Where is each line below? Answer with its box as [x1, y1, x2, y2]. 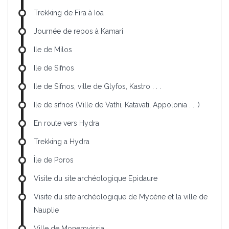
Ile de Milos [34, 45, 72, 54]
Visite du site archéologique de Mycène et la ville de [34, 192, 208, 201]
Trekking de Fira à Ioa [34, 8, 104, 17]
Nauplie [34, 205, 59, 214]
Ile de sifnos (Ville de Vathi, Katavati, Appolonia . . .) [34, 100, 200, 109]
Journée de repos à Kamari [34, 27, 123, 35]
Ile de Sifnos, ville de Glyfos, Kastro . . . [34, 82, 161, 90]
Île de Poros [34, 155, 74, 164]
